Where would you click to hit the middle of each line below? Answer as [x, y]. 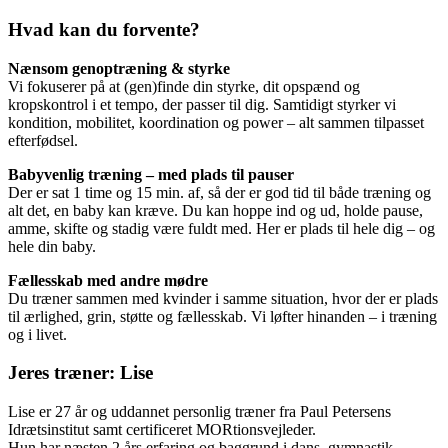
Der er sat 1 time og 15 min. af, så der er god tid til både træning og [219, 192]
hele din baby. [52, 246]
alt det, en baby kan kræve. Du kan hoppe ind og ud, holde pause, [215, 210]
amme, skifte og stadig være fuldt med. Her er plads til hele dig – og [221, 228]
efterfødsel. [43, 140]
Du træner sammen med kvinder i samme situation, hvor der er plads [223, 298]
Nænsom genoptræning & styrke [119, 68]
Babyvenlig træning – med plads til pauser [151, 174]
